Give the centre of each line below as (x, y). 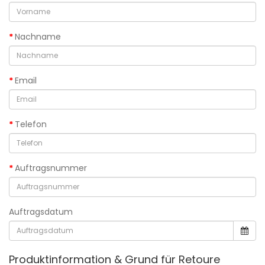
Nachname (38, 37)
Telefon (31, 125)
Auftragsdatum (41, 212)
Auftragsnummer (51, 168)
